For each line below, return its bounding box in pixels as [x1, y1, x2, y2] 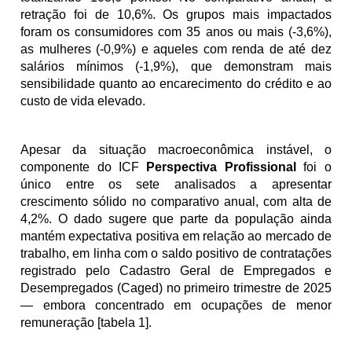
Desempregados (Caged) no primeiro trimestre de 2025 [20, 281, 332, 295]
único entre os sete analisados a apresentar [20, 178, 332, 191]
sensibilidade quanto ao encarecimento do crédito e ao [20, 77, 332, 90]
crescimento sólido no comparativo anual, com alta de [20, 195, 332, 208]
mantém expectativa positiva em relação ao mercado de [20, 229, 332, 243]
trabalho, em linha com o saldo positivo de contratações [20, 247, 332, 260]
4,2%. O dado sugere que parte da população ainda [20, 212, 332, 225]
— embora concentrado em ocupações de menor [20, 299, 332, 312]
